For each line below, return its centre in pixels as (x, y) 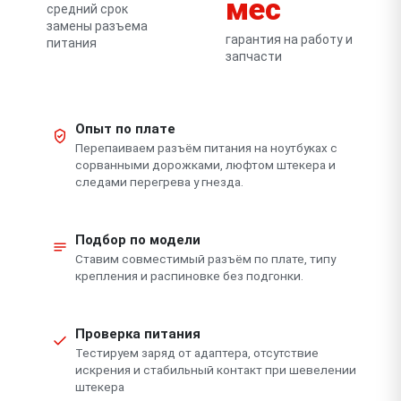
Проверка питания (138, 333)
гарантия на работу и (289, 39)
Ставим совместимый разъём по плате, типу (205, 258)
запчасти (254, 56)
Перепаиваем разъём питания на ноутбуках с (206, 147)
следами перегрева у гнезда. (159, 181)
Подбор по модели (138, 239)
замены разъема (97, 26)
